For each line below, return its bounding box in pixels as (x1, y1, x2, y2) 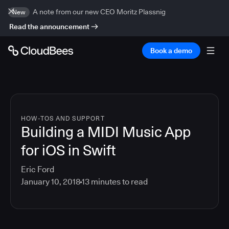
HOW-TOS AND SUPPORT (21, 114, 105, 122)
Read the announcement (9, 22, 89, 31)
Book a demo (150, 47, 192, 55)
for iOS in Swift (21, 142, 116, 159)
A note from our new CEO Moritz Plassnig (33, 8, 166, 16)
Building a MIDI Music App (21, 123, 191, 141)
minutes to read (89, 177, 148, 187)
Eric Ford (21, 165, 54, 174)
